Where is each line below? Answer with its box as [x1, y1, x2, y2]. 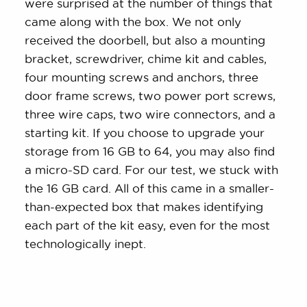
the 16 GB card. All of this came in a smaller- [25, 182, 275, 195]
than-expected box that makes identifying [25, 200, 264, 214]
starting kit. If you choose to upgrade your [25, 126, 265, 140]
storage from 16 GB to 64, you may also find [25, 145, 275, 158]
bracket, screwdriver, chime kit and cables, [25, 52, 267, 66]
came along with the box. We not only [25, 15, 242, 29]
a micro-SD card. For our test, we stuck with [25, 163, 279, 177]
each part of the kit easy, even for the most [25, 219, 271, 232]
